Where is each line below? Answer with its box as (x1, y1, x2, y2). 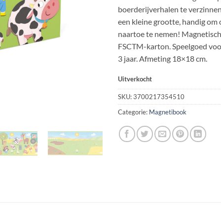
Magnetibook (149, 108, 186, 116)
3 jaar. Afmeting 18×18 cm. (118, 53, 207, 63)
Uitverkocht (118, 74, 152, 83)
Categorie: (118, 108, 149, 116)
